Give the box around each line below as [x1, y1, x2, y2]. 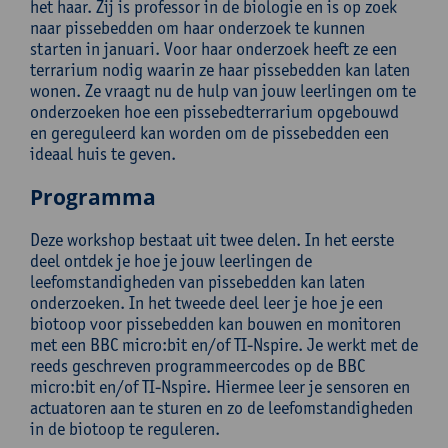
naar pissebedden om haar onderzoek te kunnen [30, 17, 365, 38]
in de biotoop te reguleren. [30, 418, 220, 439]
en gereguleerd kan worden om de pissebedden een [30, 122, 389, 143]
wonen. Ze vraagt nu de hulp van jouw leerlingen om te [30, 80, 416, 101]
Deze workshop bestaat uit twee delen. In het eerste [30, 229, 394, 250]
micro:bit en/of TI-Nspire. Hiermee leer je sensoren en [30, 376, 410, 397]
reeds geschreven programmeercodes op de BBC [30, 355, 365, 376]
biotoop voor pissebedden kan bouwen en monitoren [30, 313, 401, 334]
